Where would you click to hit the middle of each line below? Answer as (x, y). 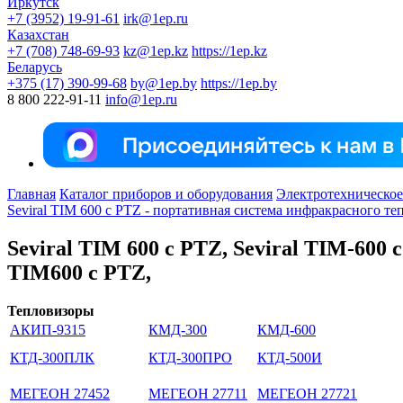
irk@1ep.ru (156, 18)
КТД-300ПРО (190, 357)
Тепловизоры (51, 310)
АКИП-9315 (48, 329)
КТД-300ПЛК (52, 357)
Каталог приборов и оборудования (166, 194)
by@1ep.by (164, 83)
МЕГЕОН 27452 (60, 393)
